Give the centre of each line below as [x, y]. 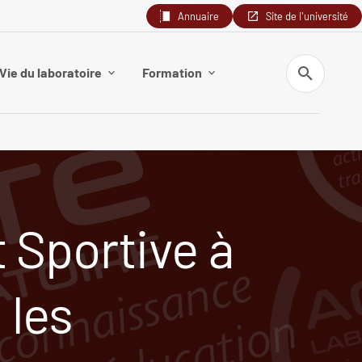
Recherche [311, 60]
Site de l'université [307, 16]
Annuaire [198, 16]
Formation [172, 72]
